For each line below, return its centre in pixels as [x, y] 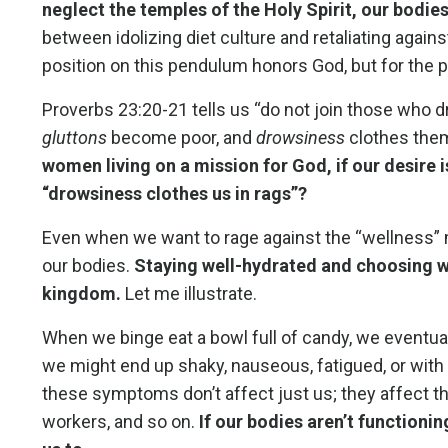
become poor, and [179, 137]
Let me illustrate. [189, 293]
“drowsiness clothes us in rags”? [174, 193]
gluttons [74, 137]
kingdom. [81, 293]
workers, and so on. [120, 421]
